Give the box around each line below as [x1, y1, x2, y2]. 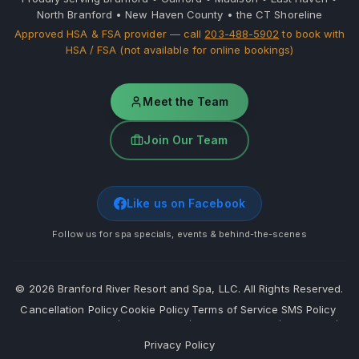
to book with [279, 27, 345, 40]
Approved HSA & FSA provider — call [14, 27, 205, 40]
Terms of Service [192, 303, 279, 316]
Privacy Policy [143, 338, 216, 351]
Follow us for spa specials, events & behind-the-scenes [52, 228, 307, 240]
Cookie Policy [120, 303, 190, 316]
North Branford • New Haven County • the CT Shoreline [36, 8, 323, 21]
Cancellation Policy [20, 303, 118, 316]
